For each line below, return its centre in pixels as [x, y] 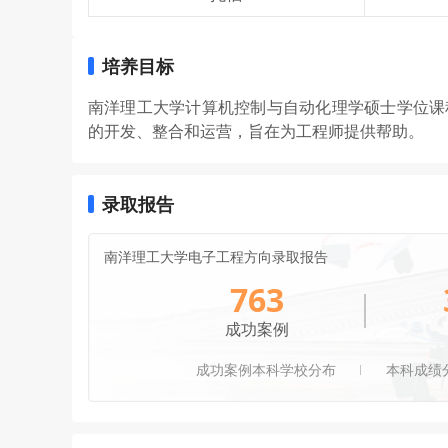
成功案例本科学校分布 [266, 370]
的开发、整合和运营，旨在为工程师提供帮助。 [256, 131]
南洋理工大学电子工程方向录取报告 [216, 256]
